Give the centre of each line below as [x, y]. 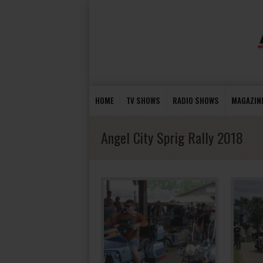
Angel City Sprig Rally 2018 [172, 137]
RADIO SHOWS [196, 100]
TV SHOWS [143, 100]
